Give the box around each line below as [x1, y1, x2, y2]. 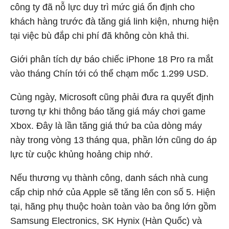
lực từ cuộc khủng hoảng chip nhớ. [10, 149, 153, 159]
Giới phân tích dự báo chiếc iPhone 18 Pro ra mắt [10, 54, 213, 64]
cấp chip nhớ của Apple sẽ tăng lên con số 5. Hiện [10, 187, 215, 197]
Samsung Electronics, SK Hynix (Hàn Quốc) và [10, 216, 202, 226]
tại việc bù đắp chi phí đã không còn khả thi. [10, 31, 189, 41]
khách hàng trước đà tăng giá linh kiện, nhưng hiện [10, 16, 219, 27]
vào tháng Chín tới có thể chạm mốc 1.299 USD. [10, 68, 209, 79]
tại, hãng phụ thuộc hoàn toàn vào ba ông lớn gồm [10, 201, 216, 212]
